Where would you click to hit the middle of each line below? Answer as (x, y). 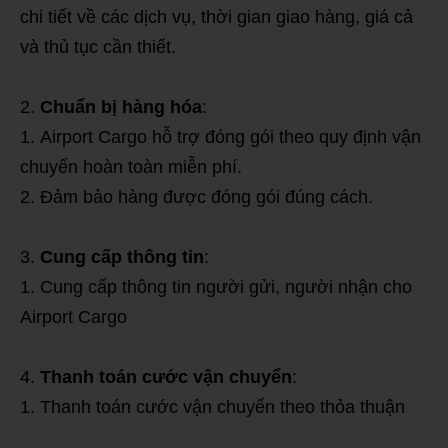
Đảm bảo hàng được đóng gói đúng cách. (206, 196)
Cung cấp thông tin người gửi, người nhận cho (226, 286)
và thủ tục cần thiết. (98, 46)
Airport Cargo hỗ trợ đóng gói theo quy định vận (230, 136)
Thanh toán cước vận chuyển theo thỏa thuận (222, 406)
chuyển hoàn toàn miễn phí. (131, 166)
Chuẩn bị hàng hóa (121, 106)
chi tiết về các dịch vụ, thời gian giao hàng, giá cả (216, 16)
